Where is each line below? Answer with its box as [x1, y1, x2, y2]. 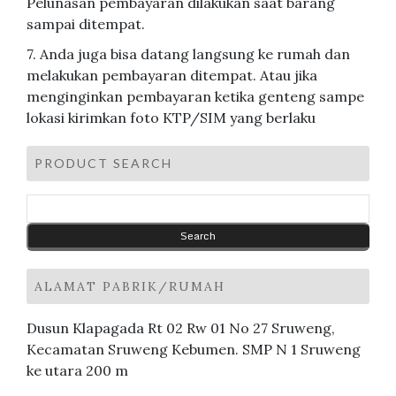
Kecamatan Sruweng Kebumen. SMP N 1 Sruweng [27, 339, 361, 358]
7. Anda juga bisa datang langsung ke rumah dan [27, 44, 350, 63]
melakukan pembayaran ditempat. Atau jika [27, 65, 317, 84]
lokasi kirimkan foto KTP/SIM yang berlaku [27, 108, 316, 126]
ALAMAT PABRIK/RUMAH [34, 278, 225, 294]
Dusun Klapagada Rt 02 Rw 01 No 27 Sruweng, [27, 318, 335, 337]
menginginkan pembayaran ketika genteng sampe [27, 87, 364, 105]
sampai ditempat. [27, 14, 145, 33]
